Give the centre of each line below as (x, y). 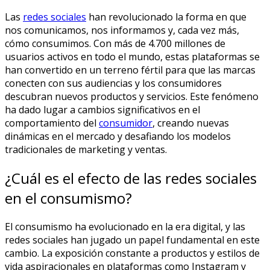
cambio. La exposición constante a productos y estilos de (132, 253)
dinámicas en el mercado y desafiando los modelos (118, 136)
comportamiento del (52, 123)
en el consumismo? (68, 198)
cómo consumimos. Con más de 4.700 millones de (115, 43)
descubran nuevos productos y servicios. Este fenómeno (132, 96)
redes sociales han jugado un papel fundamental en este (132, 240)
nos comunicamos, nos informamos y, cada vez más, (122, 30)
